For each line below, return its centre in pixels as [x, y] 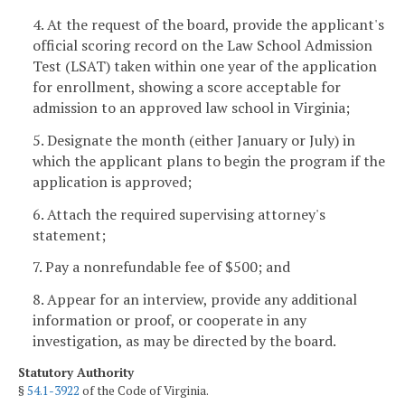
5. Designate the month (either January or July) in [194, 140]
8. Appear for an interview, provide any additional [195, 300]
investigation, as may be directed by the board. [184, 341]
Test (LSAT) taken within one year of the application [205, 66]
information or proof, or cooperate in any [170, 320]
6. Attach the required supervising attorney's [179, 214]
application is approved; [112, 181]
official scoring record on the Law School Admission [202, 46]
